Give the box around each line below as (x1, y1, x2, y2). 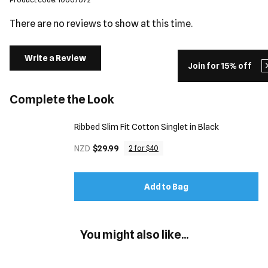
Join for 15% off (188, 61, 252, 71)
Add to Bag (144, 182, 188, 191)
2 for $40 (129, 144, 159, 153)
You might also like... (80, 227, 188, 242)
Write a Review (25, 53, 86, 63)
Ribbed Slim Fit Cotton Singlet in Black (74, 122, 219, 132)
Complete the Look (10, 92, 114, 106)
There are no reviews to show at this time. (10, 18, 193, 29)
